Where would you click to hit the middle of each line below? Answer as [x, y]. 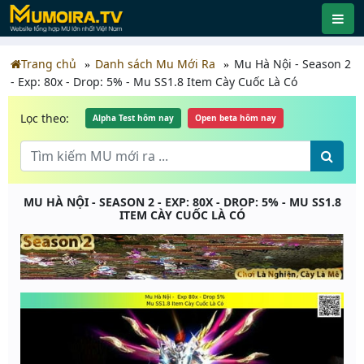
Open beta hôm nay [236, 118]
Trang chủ [49, 64]
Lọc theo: [45, 118]
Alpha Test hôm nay [133, 118]
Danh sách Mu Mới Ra [155, 64]
